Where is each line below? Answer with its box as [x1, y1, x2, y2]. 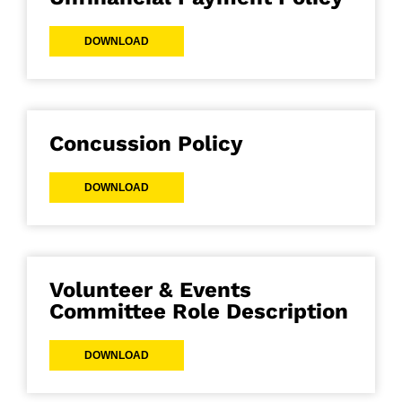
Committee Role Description [49, 299, 348, 325]
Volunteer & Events [49, 277, 251, 303]
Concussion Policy [49, 131, 243, 157]
